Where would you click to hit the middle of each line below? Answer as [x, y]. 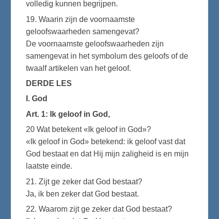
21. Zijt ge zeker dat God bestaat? [84, 181]
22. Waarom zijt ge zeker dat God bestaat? [99, 209]
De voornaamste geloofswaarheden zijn [95, 44]
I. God [37, 99]
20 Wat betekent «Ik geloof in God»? [89, 130]
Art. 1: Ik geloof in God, [68, 114]
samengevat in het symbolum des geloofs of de [107, 56]
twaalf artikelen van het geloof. [79, 68]
